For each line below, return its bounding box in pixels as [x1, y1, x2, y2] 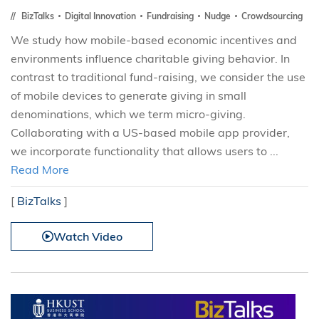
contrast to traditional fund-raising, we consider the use [11, 70, 305, 84]
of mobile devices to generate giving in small [11, 88, 246, 103]
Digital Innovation [65, 11, 138, 21]
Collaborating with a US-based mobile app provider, [11, 125, 290, 140]
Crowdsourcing [241, 11, 303, 21]
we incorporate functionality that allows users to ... [11, 144, 278, 158]
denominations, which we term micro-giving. [11, 107, 246, 121]
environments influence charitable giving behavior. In [11, 51, 290, 66]
